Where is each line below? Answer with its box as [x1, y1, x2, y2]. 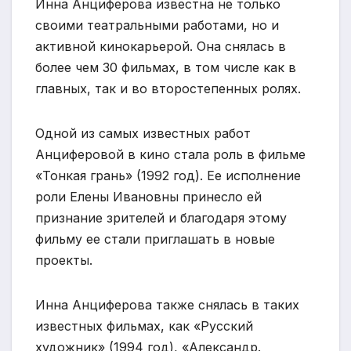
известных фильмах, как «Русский [35, 317, 253, 334]
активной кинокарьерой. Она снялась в [35, 38, 286, 54]
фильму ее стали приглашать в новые [35, 230, 275, 247]
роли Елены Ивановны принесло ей [35, 188, 262, 204]
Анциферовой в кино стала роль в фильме [35, 146, 306, 162]
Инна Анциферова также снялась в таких [35, 296, 299, 313]
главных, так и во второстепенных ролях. [35, 80, 301, 96]
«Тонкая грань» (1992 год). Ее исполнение [35, 167, 301, 183]
